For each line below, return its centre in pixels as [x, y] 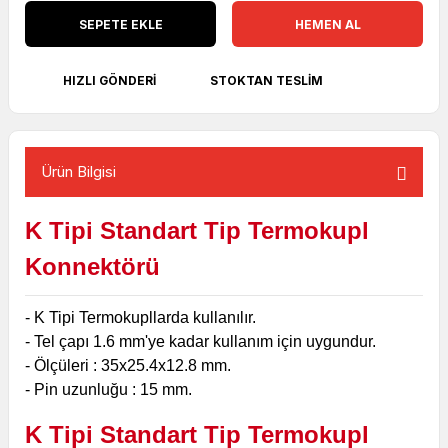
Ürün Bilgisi [78, 171]
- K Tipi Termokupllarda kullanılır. [140, 317]
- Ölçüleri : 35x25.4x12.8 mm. [128, 365]
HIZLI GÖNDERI [109, 80]
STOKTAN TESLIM [266, 80]
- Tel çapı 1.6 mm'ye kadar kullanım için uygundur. [200, 341]
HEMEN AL [327, 24]
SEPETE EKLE [120, 24]
